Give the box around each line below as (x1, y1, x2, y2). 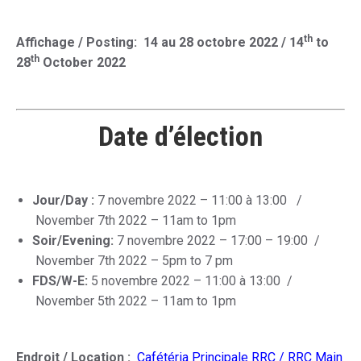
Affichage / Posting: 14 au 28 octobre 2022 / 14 (16, 35, 304, 50)
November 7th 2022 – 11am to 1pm (35, 213, 236, 228)
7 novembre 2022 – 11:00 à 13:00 (98, 193, 293, 208)
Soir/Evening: (32, 233, 117, 248)
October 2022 (39, 55, 126, 70)
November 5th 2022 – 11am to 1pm (35, 293, 236, 309)
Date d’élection (98, 120, 263, 152)
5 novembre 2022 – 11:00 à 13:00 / (91, 273, 296, 288)
